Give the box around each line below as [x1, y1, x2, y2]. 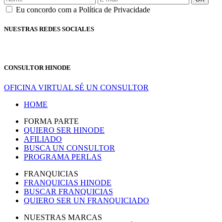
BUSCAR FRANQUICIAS [24, 187, 113, 196]
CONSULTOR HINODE [4, 64, 71, 72]
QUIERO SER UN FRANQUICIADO [24, 196, 149, 205]
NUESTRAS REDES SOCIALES [4, 25, 94, 33]
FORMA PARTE [24, 116, 79, 125]
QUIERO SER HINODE [24, 125, 105, 134]
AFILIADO [24, 134, 62, 143]
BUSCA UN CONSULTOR [24, 143, 115, 152]
